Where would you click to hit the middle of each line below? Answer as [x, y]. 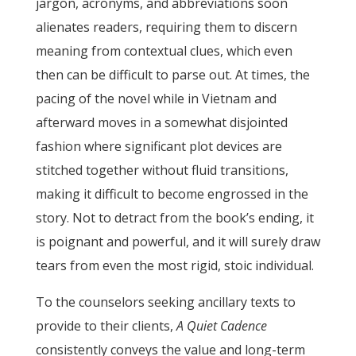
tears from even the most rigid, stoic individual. [174, 265]
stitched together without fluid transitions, [162, 170]
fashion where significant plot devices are [159, 146]
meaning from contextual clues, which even [164, 51]
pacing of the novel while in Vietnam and [156, 99]
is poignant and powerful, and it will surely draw [178, 242]
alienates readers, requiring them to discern [166, 27]
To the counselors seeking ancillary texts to [165, 302]
